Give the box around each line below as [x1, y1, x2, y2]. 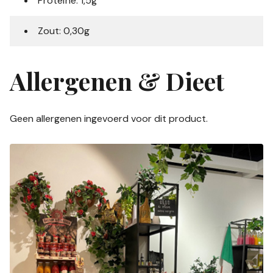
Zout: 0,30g [38, 24, 90, 37]
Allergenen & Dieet [10, 64, 224, 97]
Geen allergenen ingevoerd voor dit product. [10, 112, 208, 125]
